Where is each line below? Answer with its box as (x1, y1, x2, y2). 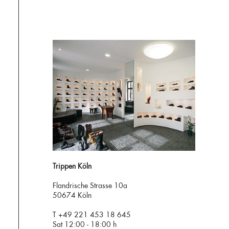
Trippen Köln (53, 162, 92, 171)
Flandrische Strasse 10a (53, 181, 128, 191)
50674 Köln (53, 191, 92, 200)
